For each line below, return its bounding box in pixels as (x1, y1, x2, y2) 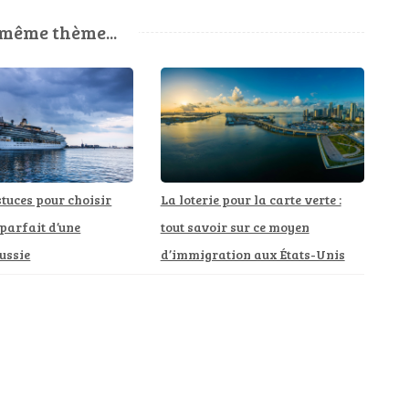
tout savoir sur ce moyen (160, 217, 309, 236)
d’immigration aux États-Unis (160, 245, 345, 263)
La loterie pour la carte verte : (160, 190, 341, 208)
